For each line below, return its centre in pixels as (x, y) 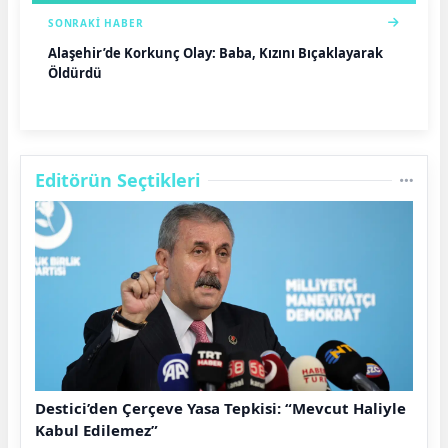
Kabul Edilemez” (96, 429)
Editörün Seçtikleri (117, 179)
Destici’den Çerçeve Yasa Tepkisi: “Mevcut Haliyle (220, 407)
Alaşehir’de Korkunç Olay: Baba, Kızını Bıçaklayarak (215, 52)
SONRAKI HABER (96, 22)
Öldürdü (75, 72)
